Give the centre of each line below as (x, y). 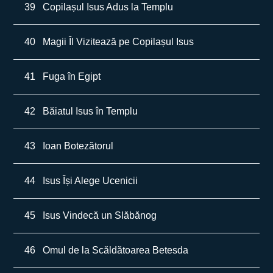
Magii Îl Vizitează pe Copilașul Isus (119, 42)
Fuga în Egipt (72, 76)
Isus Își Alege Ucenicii (90, 181)
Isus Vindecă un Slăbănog (100, 215)
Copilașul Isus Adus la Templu (108, 7)
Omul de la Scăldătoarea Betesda (116, 250)
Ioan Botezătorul (78, 146)
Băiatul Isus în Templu (90, 111)
